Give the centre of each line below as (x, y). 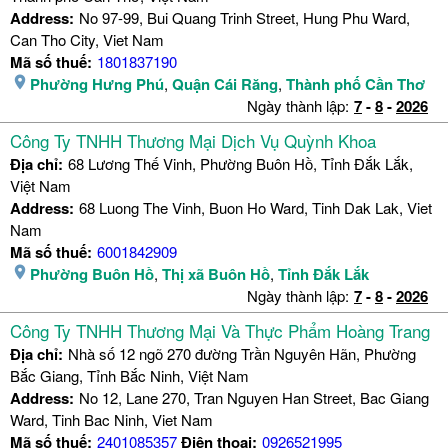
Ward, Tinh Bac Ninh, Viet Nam (111, 420)
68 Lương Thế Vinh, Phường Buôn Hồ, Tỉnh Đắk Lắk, (240, 164)
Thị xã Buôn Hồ (216, 274)
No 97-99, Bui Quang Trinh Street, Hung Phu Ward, (244, 18)
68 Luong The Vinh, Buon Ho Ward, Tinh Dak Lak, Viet (255, 208)
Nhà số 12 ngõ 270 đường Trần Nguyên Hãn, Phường (242, 354)
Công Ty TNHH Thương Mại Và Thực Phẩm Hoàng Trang (220, 331)
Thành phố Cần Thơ (355, 84)
